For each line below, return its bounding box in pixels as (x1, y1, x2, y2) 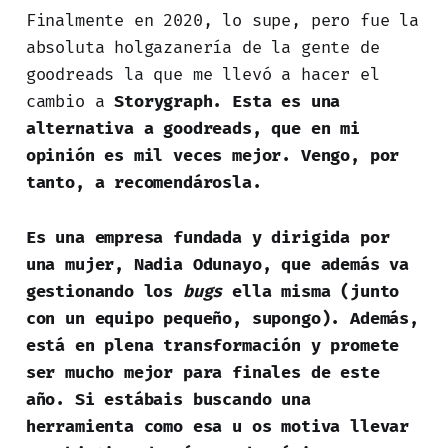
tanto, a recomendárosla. (25, 172, 262, 194)
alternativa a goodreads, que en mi (25, 118, 360, 140)
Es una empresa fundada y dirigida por (25, 227, 390, 249)
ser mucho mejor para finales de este (25, 362, 380, 384)
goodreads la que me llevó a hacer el (25, 64, 380, 86)
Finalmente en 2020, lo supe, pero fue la (25, 10, 419, 32)
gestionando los (25, 281, 183, 303)
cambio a (25, 91, 115, 113)
